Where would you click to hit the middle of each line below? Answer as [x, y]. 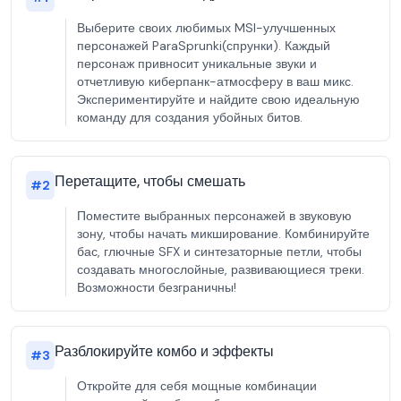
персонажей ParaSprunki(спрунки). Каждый [204, 46]
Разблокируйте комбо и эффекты [164, 351]
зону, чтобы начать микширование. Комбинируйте [223, 234]
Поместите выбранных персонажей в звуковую [214, 216]
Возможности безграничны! [157, 287]
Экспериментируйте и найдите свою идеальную [218, 99]
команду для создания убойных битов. [190, 117]
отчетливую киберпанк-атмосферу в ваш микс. [215, 81]
